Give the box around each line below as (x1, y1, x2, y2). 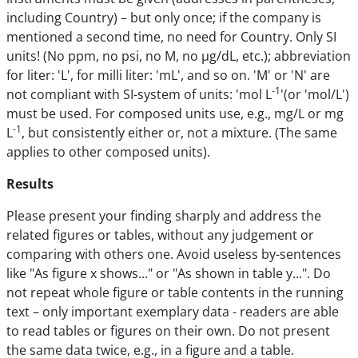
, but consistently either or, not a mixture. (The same (22, 124, 337, 141)
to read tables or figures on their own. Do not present (6, 322, 330, 340)
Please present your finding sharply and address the (6, 207, 321, 225)
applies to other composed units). (6, 143, 210, 161)
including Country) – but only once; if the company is (6, 9, 321, 26)
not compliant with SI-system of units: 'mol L (6, 86, 272, 103)
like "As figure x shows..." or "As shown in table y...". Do (6, 265, 331, 282)
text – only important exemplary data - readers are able (6, 303, 339, 320)
